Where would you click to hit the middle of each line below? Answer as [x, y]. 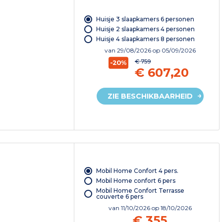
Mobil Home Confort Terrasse [140, 191]
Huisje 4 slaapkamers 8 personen [145, 39]
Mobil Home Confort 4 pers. [137, 171]
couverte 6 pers [119, 197]
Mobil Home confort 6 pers [136, 181]
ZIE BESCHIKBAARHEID [150, 96]
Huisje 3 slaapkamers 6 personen [145, 19]
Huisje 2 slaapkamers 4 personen [145, 29]
